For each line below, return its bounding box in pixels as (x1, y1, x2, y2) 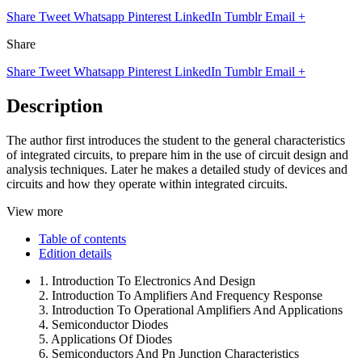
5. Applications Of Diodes (39, 331, 172, 346)
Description (6, 95, 103, 116)
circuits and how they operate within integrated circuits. (6, 176, 288, 191)
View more (6, 204, 63, 218)
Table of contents (39, 231, 126, 246)
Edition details (39, 246, 112, 260)
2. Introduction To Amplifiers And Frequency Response (39, 288, 322, 302)
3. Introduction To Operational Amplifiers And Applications (39, 302, 343, 317)
